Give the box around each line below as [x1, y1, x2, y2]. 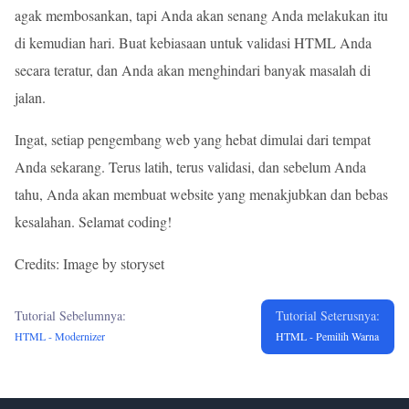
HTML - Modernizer [15, 329, 105, 343]
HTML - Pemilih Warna [276, 329, 379, 343]
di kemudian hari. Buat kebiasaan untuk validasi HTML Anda [15, 33, 372, 52]
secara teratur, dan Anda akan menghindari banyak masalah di [15, 60, 371, 79]
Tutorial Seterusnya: [276, 307, 380, 324]
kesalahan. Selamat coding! [15, 212, 172, 231]
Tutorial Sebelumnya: [15, 307, 126, 324]
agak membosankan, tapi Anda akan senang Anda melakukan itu [15, 5, 388, 25]
